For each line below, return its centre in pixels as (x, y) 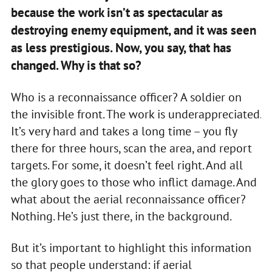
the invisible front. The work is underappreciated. (136, 114)
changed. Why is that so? (76, 65)
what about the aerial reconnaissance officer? (128, 199)
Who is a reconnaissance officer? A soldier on (126, 97)
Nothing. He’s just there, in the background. (122, 216)
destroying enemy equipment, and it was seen (133, 30)
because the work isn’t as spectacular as (117, 12)
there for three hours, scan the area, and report (131, 148)
